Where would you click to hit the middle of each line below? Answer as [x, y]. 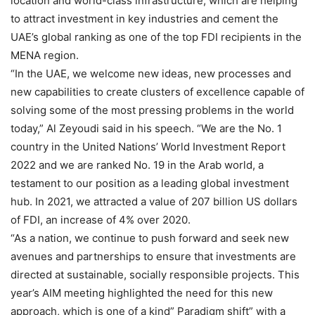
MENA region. [45, 55]
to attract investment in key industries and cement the [144, 18]
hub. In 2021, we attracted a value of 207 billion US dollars [154, 201]
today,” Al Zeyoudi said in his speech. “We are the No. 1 [146, 128]
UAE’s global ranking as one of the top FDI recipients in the [156, 37]
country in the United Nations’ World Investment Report [148, 146]
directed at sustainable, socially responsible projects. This [155, 274]
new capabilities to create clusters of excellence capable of [157, 91]
